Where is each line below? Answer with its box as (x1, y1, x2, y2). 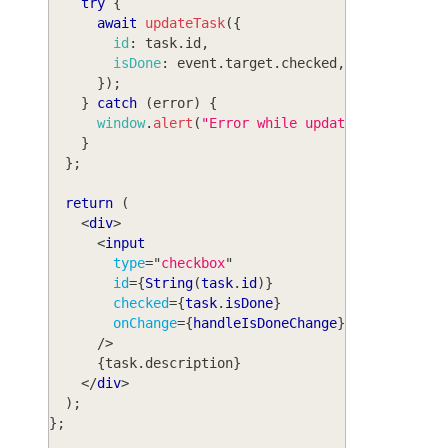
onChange (113, 314, 177, 331)
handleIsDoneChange (193, 314, 337, 331)
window (97, 114, 145, 131)
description (145, 354, 233, 371)
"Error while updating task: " (201, 114, 433, 131)
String (145, 274, 193, 291)
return (65, 194, 113, 211)
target (225, 54, 273, 71)
